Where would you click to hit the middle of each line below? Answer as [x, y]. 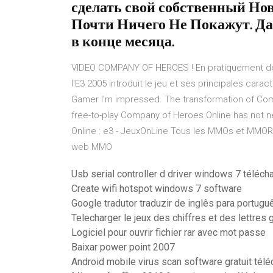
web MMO [92, 147]
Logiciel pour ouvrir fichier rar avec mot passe [168, 232]
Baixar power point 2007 [123, 247]
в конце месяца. [123, 42]
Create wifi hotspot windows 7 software [157, 189]
